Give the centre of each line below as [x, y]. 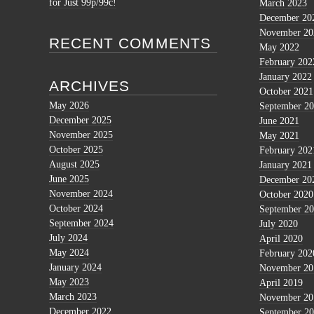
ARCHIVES [90, 86]
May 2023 [69, 282]
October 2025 [76, 150]
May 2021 [279, 135]
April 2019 [281, 282]
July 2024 [68, 238]
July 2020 [279, 224]
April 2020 [281, 238]
